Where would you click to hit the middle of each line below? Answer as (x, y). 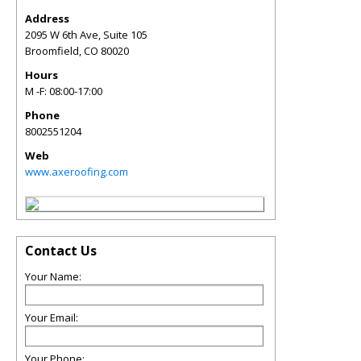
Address (47, 18)
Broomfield (52, 50)
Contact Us (61, 250)
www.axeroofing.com (77, 171)
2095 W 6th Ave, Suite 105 (86, 34)
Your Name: (53, 276)
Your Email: (52, 317)
